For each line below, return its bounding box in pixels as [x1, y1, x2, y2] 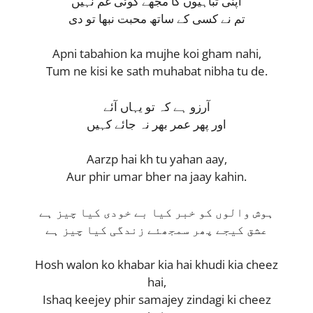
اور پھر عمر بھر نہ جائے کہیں [87, 115, 226, 132]
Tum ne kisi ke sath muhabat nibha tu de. [45, 63, 268, 80]
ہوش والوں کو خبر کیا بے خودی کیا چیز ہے [39, 203, 274, 220]
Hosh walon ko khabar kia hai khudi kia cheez [35, 256, 278, 273]
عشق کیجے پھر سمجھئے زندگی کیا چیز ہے [45, 221, 268, 238]
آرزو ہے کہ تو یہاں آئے [103, 98, 210, 115]
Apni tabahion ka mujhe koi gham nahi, [52, 45, 261, 62]
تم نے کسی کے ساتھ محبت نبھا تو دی [68, 10, 245, 27]
